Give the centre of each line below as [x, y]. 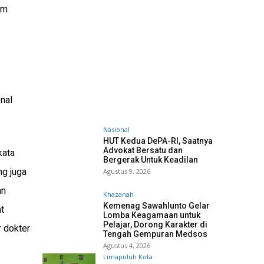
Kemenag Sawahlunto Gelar [156, 206]
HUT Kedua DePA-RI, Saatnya [158, 141]
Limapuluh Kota [128, 257]
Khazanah [118, 194]
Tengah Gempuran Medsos [155, 234]
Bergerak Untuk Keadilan [151, 160]
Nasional [116, 129]
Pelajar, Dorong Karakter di [155, 225]
